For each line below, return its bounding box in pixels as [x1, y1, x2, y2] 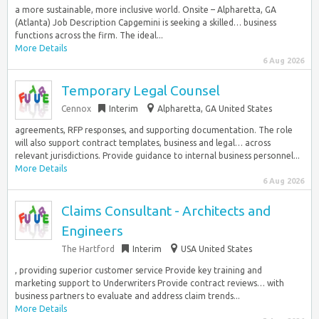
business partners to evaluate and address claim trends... [15, 291, 240, 300]
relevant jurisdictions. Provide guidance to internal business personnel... [15, 151, 300, 160]
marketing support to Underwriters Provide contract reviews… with [15, 278, 284, 288]
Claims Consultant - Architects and [61, 203, 271, 219]
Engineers [61, 223, 123, 239]
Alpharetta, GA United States [157, 104, 272, 113]
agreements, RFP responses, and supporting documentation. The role [15, 125, 293, 135]
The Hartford [61, 244, 115, 253]
